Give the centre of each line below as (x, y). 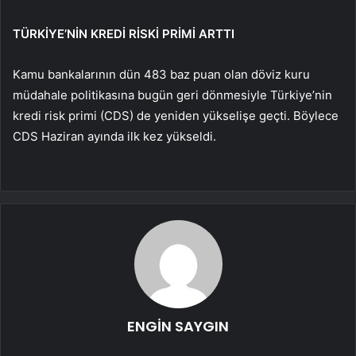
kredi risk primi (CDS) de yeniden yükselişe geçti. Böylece (176, 115)
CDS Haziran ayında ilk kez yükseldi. (114, 136)
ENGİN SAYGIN (178, 326)
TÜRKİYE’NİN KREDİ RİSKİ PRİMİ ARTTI (124, 33)
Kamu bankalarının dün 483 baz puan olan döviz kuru (161, 74)
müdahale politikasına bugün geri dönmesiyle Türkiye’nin (172, 95)
